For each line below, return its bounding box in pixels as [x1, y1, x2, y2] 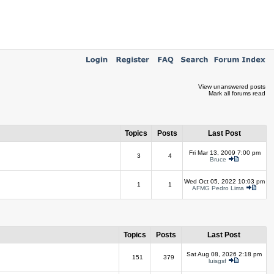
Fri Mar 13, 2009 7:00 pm [188, 149, 261, 156]
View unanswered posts [198, 83, 265, 90]
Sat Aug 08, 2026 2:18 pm [186, 251, 262, 257]
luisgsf [209, 257, 226, 264]
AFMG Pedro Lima [192, 185, 244, 191]
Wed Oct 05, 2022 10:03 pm [184, 178, 265, 185]
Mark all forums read [209, 90, 265, 97]
